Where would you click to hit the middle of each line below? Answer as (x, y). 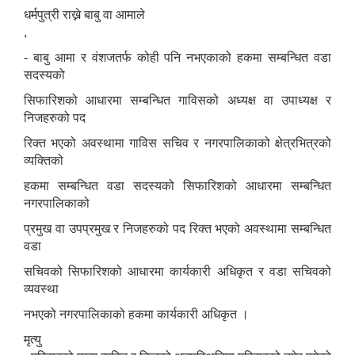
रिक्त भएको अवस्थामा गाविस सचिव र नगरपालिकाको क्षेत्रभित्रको (177, 143)
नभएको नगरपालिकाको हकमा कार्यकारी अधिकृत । (136, 315)
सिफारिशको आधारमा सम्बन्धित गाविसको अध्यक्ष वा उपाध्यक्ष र (177, 101)
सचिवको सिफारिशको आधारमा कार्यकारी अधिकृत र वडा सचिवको (177, 272)
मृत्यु (32, 340)
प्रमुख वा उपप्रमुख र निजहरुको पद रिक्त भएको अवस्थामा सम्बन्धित (177, 229)
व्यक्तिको (44, 161)
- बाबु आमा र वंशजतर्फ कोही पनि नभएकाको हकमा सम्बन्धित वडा (177, 58)
